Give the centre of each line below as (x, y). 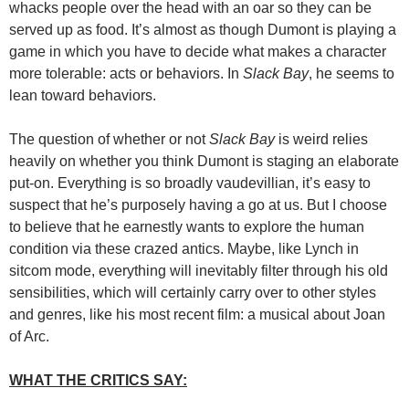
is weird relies (321, 140)
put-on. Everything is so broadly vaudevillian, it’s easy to (190, 184)
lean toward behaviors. (83, 96)
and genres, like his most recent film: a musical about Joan (197, 315)
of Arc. (29, 337)
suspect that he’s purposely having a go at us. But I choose (198, 205)
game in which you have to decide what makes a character (198, 52)
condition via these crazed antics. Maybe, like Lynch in (184, 249)
